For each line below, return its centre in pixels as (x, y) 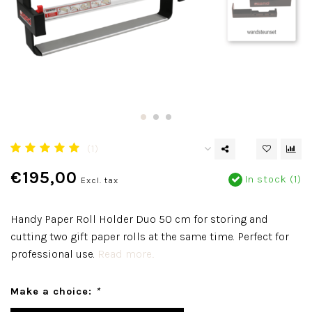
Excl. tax (100, 180)
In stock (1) (272, 179)
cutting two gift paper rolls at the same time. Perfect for (150, 236)
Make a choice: (53, 291)
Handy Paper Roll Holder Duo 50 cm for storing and (139, 219)
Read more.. (126, 254)
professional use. (54, 254)
